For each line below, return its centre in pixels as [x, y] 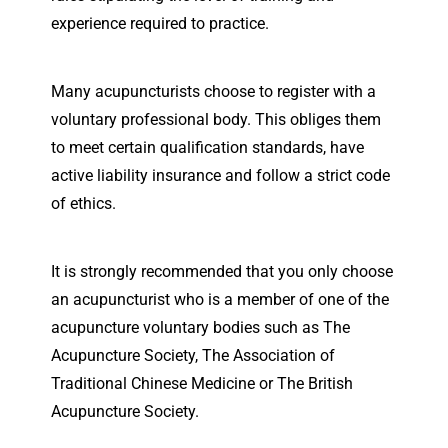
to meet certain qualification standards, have [207, 147]
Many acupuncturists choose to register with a [213, 91]
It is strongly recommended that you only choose [222, 271]
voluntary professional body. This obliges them [216, 119]
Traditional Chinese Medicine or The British [202, 383]
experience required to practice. [160, 23]
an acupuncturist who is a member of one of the [220, 299]
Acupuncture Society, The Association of [193, 355]
